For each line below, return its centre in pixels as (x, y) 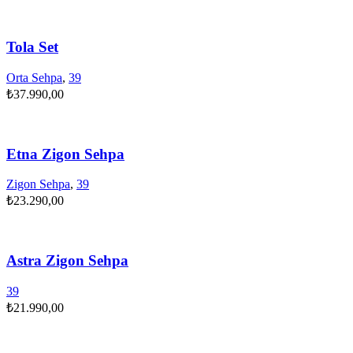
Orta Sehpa (34, 78)
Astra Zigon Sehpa (67, 261)
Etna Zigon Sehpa (65, 154)
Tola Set (32, 47)
